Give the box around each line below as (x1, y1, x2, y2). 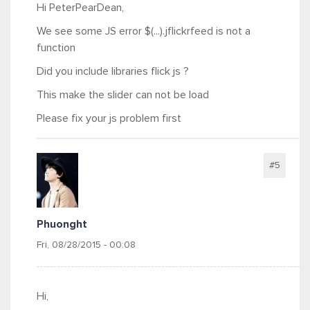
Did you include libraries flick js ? (37, 66, 189, 77)
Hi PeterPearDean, (37, 2, 124, 13)
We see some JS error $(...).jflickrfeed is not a (37, 26, 250, 37)
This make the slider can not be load (37, 89, 209, 100)
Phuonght (37, 218, 87, 230)
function (37, 42, 78, 53)
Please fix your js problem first (37, 113, 181, 124)
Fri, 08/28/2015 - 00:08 (37, 239, 136, 250)
